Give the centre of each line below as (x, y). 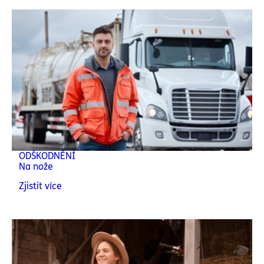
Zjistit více (40, 186)
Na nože (36, 166)
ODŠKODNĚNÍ (47, 156)
